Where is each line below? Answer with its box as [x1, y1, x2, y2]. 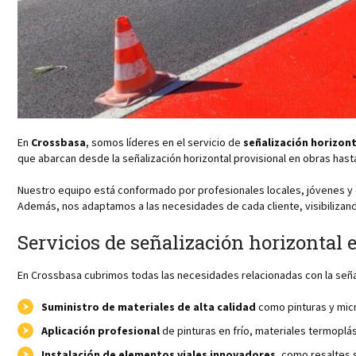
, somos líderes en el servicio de [86, 134, 243, 149]
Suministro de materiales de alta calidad [41, 299, 256, 314]
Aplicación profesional [41, 323, 160, 338]
